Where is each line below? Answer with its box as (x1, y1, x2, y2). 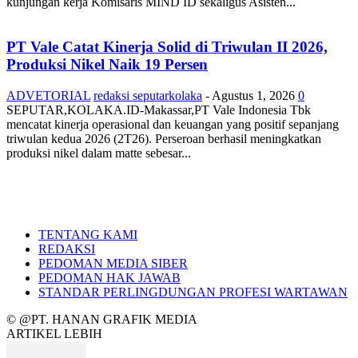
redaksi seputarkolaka (93, 89, 202, 103)
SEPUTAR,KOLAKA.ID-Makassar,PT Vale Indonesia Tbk (6, 103, 311, 117)
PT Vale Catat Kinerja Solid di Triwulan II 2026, (6, 38, 328, 56)
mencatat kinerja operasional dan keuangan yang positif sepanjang (6, 117, 339, 132)
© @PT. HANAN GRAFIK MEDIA (6, 312, 197, 327)
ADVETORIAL (6, 89, 90, 103)
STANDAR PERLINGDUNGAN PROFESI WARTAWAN (38, 285, 348, 300)
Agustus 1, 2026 (212, 89, 295, 103)
